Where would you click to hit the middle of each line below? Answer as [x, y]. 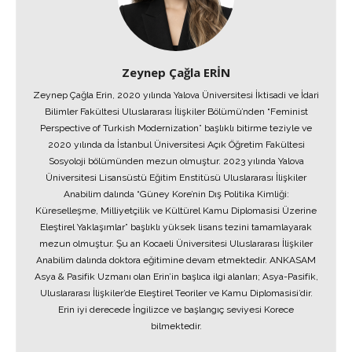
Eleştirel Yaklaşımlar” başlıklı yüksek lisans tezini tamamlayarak [176, 227]
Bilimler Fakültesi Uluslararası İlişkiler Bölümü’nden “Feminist [176, 112]
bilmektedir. [176, 326]
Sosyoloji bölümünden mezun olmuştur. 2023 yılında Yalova [176, 161]
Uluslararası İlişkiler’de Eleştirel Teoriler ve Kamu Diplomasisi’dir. [176, 293]
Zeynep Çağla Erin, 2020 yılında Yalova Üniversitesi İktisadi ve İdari [176, 95]
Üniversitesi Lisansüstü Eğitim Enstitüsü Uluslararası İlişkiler [176, 178]
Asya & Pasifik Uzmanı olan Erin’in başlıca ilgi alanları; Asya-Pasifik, [176, 277]
